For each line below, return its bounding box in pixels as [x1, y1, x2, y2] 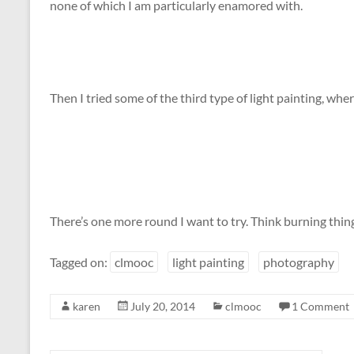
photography [263, 254, 334, 269]
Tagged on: [50, 254, 110, 269]
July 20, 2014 [130, 299, 195, 313]
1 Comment [292, 299, 349, 313]
